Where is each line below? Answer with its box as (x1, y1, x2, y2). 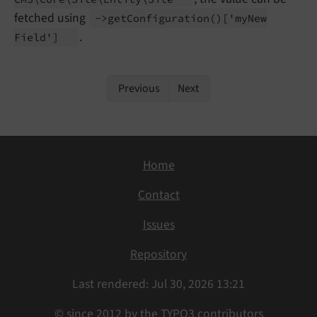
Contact (137, 186, 180, 204)
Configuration (127, 11, 210, 25)
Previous (116, 81, 160, 97)
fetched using (14, 9, 88, 28)
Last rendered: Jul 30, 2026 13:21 (72, 275, 245, 294)
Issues (142, 216, 175, 234)
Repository (130, 246, 187, 264)
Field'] (14, 30, 65, 45)
